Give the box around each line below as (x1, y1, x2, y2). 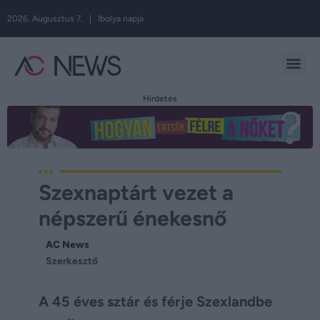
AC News (46, 239, 89, 251)
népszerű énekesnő (39, 205, 226, 231)
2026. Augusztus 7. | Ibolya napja (7, 14, 144, 24)
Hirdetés (143, 94, 177, 104)
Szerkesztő (46, 255, 98, 267)
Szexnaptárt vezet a (39, 179, 234, 206)
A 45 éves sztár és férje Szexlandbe (39, 293, 272, 311)
